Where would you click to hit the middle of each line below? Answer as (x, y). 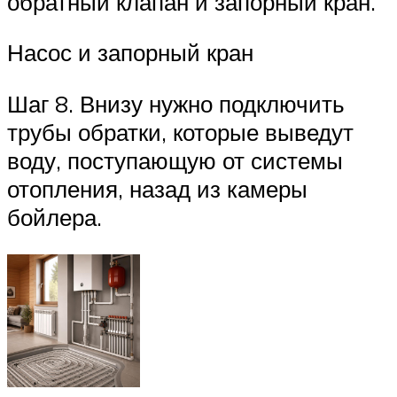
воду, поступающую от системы (175, 160)
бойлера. (54, 217)
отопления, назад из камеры (157, 189)
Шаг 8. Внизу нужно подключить (176, 104)
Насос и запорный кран (130, 53)
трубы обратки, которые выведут (180, 132)
